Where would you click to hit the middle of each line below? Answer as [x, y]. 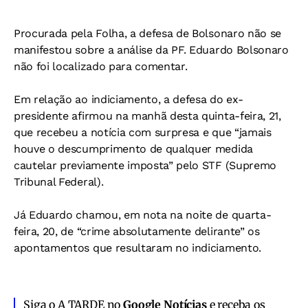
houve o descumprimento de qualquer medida [133, 148]
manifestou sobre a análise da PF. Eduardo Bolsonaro [151, 49]
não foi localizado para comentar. [101, 66]
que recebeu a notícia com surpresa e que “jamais [143, 132]
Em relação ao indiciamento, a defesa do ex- [129, 99]
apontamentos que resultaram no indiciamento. [137, 247]
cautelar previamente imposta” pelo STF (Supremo [145, 165]
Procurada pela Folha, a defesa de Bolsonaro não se [147, 33]
